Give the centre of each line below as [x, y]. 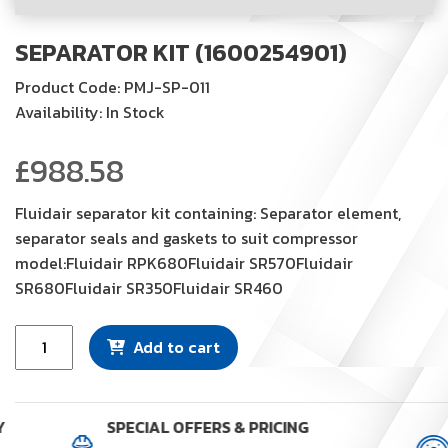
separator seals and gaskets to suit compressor [186, 237]
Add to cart [177, 346]
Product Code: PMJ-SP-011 [112, 86]
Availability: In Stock [90, 111]
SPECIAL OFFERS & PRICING [206, 426]
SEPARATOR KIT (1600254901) [181, 52]
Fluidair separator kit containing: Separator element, [208, 212]
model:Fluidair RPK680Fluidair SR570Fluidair [184, 262]
